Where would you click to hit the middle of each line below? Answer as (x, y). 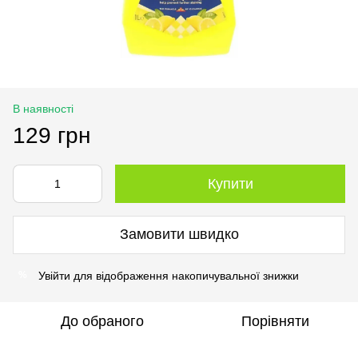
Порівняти (275, 321)
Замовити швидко (179, 235)
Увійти (54, 275)
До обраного (102, 321)
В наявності (43, 108)
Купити (230, 183)
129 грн (52, 135)
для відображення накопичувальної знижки (185, 275)
